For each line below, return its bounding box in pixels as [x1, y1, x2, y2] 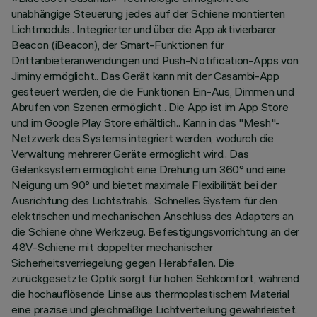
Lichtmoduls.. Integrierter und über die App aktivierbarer [11, 22, 277, 36]
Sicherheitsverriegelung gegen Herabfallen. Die [11, 255, 235, 270]
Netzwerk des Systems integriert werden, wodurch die [11, 131, 274, 145]
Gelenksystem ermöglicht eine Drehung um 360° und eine [11, 162, 287, 176]
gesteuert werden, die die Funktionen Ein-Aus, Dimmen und [11, 84, 294, 98]
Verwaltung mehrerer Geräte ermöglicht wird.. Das [11, 146, 249, 161]
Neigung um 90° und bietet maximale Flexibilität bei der [11, 178, 277, 192]
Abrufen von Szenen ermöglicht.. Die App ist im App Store [11, 100, 289, 114]
